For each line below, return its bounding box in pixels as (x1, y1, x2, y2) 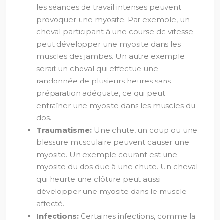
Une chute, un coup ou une (94, 125, 197, 135)
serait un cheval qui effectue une (36, 64, 158, 73)
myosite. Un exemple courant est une (36, 150, 177, 159)
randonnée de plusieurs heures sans (36, 76, 171, 85)
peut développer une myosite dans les (36, 39, 181, 49)
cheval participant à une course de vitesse (36, 27, 193, 36)
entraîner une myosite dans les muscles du (36, 101, 195, 110)
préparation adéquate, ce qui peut (36, 88, 165, 98)
